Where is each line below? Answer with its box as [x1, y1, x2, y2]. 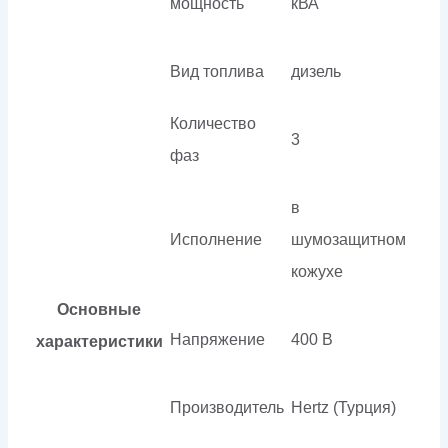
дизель [291, 62, 341, 80]
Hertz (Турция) [291, 398, 396, 416]
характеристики [35, 332, 163, 350]
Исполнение [170, 230, 262, 248]
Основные [57, 300, 141, 318]
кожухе [291, 262, 343, 280]
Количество [170, 114, 256, 132]
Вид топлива [170, 62, 264, 80]
